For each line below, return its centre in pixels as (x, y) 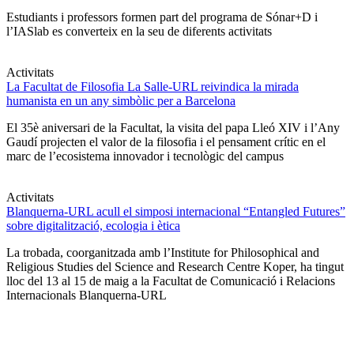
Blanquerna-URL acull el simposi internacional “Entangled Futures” (176, 212)
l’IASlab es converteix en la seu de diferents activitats (139, 32)
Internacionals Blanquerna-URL (87, 296)
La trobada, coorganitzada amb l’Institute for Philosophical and (163, 253)
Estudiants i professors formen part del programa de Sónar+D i (162, 17)
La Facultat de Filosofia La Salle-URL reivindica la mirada (153, 87)
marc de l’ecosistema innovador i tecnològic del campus (145, 156)
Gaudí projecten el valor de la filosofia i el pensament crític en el (166, 142)
